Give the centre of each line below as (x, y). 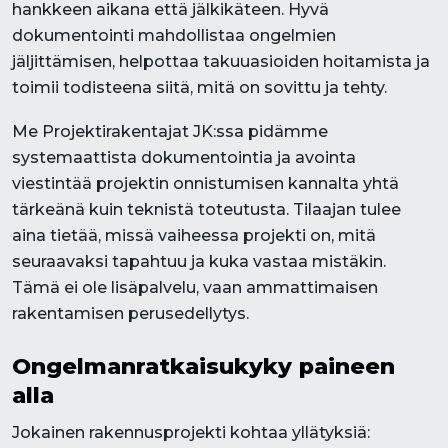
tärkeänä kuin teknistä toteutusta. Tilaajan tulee (206, 209)
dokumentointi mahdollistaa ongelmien (174, 35)
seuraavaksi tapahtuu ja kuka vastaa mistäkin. (199, 261)
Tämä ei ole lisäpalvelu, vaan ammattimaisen (195, 287)
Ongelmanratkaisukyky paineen (203, 366)
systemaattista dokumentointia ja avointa (184, 157)
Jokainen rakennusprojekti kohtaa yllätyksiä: (191, 432)
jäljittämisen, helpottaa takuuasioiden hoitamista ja (221, 61)
